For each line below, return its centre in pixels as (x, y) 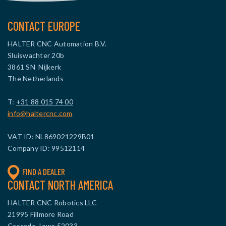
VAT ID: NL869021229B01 (51, 136)
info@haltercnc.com (40, 113)
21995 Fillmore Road (41, 214)
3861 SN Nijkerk (34, 67)
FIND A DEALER (44, 172)
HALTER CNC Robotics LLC (52, 203)
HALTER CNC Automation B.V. (57, 44)
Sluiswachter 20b (36, 55)
